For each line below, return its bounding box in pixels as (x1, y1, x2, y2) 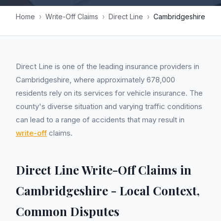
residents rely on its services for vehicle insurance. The (16, 88, 203, 98)
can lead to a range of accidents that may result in (16, 115, 184, 124)
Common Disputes (16, 203, 119, 219)
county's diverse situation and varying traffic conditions (16, 102, 202, 111)
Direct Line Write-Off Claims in (16, 162, 191, 178)
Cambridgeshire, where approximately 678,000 (16, 75, 175, 84)
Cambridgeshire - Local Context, (16, 183, 200, 198)
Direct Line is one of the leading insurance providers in (16, 62, 199, 71)
